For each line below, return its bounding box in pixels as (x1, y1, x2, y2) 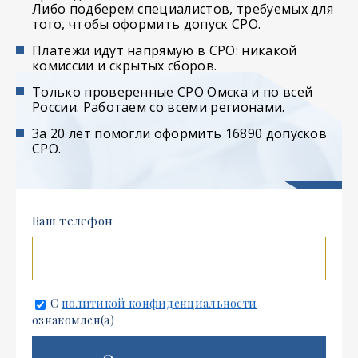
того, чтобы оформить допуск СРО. (32, 15, 261, 33)
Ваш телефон (32, 213, 113, 229)
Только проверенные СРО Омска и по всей (32, 83, 313, 101)
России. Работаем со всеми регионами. (32, 98, 285, 116)
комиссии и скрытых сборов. (32, 57, 217, 74)
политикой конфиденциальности (61, 296, 257, 311)
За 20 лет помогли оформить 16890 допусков (32, 125, 328, 142)
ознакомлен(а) (32, 312, 114, 328)
